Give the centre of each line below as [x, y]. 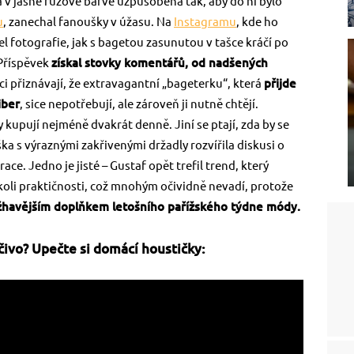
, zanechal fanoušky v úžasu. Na [88, 22]
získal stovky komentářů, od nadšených [160, 63]
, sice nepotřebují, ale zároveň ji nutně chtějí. [139, 104]
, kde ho [257, 22]
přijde [280, 84]
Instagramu [205, 22]
